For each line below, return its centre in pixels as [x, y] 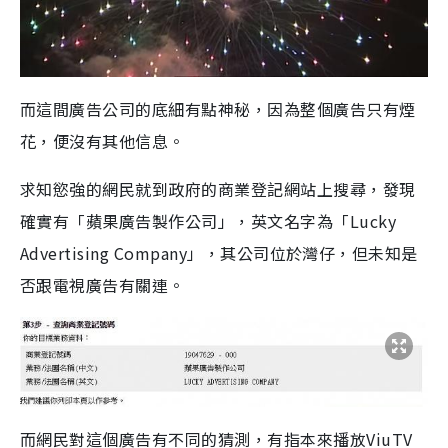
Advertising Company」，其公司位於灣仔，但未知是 [219, 252]
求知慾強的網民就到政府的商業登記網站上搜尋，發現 [218, 188]
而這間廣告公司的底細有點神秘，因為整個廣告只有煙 [218, 108]
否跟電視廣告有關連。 [102, 284]
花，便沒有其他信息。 [102, 140]
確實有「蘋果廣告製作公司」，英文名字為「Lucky [208, 220]
